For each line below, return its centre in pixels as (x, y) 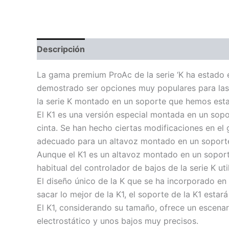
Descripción (61, 49)
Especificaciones (129, 49)
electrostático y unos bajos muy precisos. (118, 221)
